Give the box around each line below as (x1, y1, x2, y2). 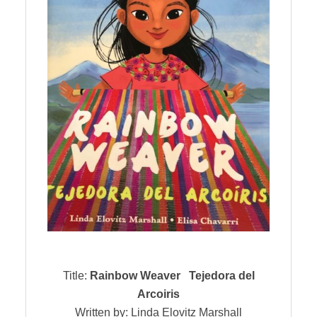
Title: (62, 270, 90, 282)
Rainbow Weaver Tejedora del (89, 270, 255, 282)
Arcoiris (137, 288, 180, 301)
